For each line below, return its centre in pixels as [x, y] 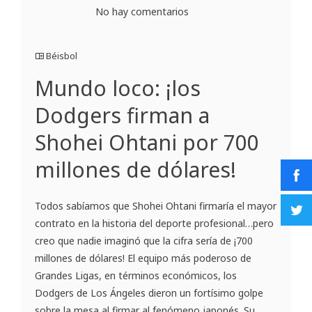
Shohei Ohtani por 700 [147, 142]
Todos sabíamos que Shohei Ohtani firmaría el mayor [156, 205]
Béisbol [62, 55]
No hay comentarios [142, 11]
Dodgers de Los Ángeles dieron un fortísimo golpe [149, 292]
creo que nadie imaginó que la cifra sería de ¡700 [144, 240]
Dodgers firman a [122, 115]
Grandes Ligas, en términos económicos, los [136, 275]
